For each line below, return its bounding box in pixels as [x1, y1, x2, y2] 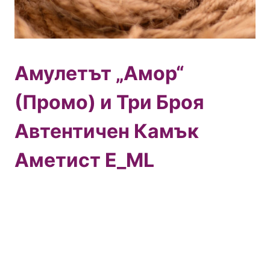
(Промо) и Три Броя [14, 90, 204, 114]
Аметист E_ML [14, 148, 154, 172]
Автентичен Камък [14, 119, 199, 143]
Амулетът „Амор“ [14, 61, 184, 85]
